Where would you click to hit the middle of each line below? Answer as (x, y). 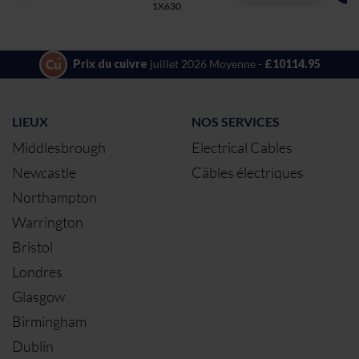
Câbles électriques (248, 172)
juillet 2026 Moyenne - (207, 64)
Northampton (54, 197)
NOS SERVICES (236, 121)
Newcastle (44, 172)
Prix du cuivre (111, 64)
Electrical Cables (242, 147)
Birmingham (49, 321)
